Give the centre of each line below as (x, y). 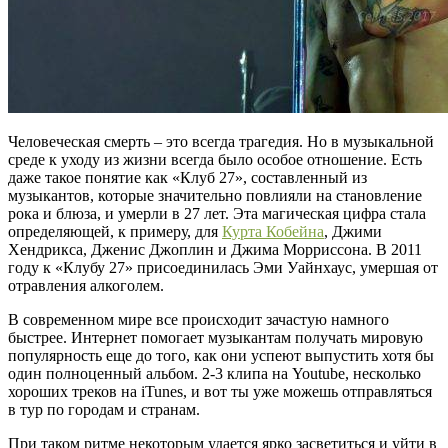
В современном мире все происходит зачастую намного (198, 319)
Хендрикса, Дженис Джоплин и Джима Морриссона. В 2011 (215, 249)
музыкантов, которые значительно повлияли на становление (215, 195)
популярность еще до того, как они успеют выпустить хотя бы (221, 355)
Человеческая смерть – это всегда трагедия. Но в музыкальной (221, 141)
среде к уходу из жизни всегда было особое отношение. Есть (215, 159)
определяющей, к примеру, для (115, 231)
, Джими (353, 231)
